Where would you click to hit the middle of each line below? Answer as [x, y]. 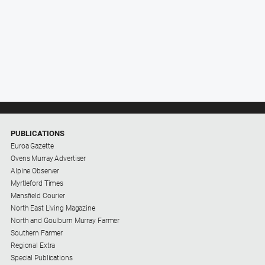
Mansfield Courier [38, 195]
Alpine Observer [35, 171]
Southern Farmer [37, 233]
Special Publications [42, 258]
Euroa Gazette [32, 146]
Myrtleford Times [37, 183]
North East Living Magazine [53, 208]
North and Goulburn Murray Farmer [65, 220]
